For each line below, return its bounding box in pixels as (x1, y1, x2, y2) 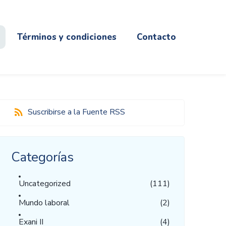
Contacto (136, 31, 176, 43)
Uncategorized (18, 178, 71, 189)
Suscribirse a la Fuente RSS (27, 106, 125, 118)
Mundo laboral (18, 197, 70, 208)
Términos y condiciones (17, 31, 117, 43)
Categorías (11, 148, 74, 166)
